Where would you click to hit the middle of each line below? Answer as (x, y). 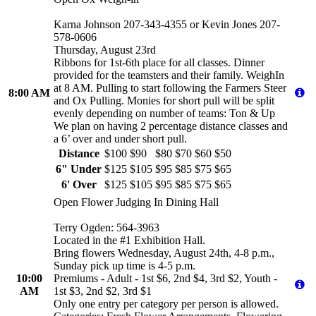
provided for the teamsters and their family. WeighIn (169, 75)
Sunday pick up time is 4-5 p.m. (124, 266)
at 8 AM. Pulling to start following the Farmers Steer (170, 88)
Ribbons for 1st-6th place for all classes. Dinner (159, 63)
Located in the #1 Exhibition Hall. (129, 241)
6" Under (79, 169)
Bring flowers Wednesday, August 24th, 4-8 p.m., (164, 253)
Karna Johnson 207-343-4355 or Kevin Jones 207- (167, 25)
